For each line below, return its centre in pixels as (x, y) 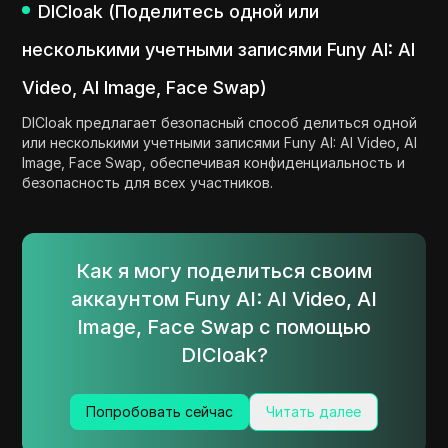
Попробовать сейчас (159, 412)
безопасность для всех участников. (148, 183)
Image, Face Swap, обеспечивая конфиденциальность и (214, 163)
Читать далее (313, 412)
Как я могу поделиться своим (224, 271)
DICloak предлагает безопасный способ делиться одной (220, 123)
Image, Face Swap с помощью (224, 327)
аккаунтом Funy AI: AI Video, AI (224, 299)
